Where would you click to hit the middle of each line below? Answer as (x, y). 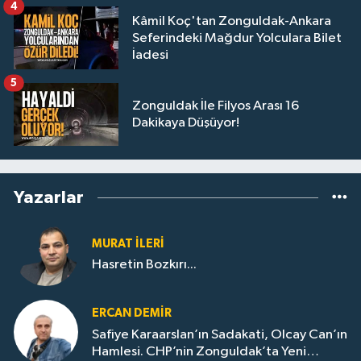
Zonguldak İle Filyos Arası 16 (216, 106)
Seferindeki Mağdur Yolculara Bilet (237, 38)
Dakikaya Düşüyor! (186, 123)
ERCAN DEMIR (132, 313)
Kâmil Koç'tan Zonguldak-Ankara (232, 21)
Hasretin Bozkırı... (144, 265)
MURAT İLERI (128, 243)
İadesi (150, 55)
